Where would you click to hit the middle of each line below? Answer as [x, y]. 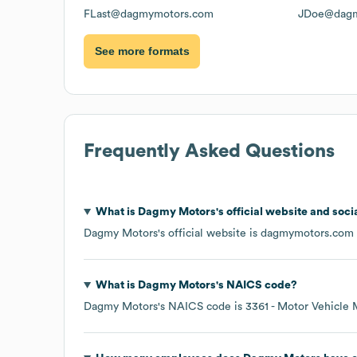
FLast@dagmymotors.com [149, 14]
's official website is [209, 233]
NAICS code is [207, 306]
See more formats [142, 51]
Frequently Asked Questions [209, 151]
